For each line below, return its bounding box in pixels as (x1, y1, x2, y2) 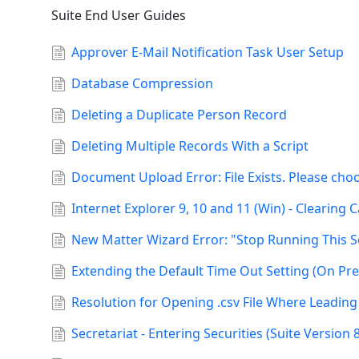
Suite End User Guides (51, 6, 186, 25)
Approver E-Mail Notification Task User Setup (71, 43, 345, 62)
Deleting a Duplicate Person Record (71, 106, 288, 124)
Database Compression (71, 75, 214, 93)
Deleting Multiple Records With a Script (71, 137, 309, 155)
